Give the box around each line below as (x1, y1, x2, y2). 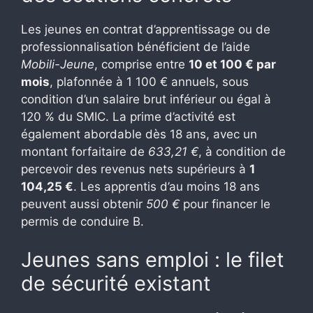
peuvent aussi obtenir (21, 196, 146, 211)
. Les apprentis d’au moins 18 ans (73, 179, 260, 194)
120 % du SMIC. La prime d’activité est (21, 109, 235, 124)
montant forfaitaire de (21, 144, 148, 159)
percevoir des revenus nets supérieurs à (21, 161, 249, 176)
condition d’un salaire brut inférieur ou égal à (21, 92, 271, 106)
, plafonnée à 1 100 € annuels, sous (50, 74, 249, 89)
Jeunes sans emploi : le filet (21, 247, 284, 272)
